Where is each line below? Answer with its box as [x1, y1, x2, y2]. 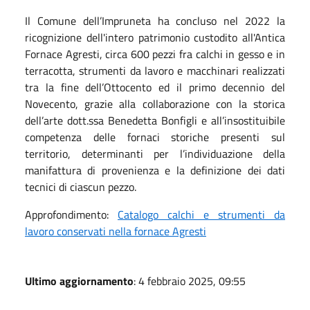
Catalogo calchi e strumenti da [118, 206, 285, 223]
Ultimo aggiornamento [25, 272, 134, 289]
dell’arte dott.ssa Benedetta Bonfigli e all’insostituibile [25, 111, 285, 129]
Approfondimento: [25, 206, 118, 223]
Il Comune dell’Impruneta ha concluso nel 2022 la [25, 12, 285, 29]
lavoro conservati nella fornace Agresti [25, 222, 206, 239]
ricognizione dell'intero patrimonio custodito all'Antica [25, 28, 285, 46]
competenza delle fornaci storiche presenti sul [25, 128, 285, 145]
